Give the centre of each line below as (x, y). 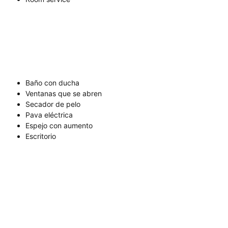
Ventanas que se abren (64, 94)
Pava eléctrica (49, 115)
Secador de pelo (53, 104)
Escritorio (41, 136)
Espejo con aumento (59, 126)
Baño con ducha (52, 83)
